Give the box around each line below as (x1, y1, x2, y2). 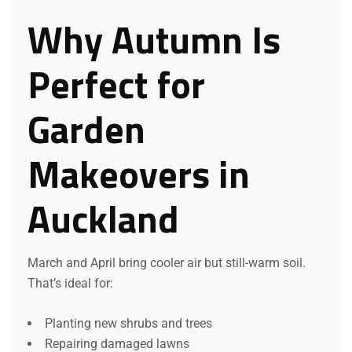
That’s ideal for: (27, 275, 113, 291)
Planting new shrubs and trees (45, 315, 212, 331)
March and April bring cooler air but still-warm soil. (27, 255, 306, 270)
